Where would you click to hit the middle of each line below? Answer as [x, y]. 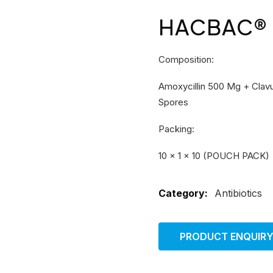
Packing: [176, 129]
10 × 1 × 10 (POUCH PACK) [214, 156]
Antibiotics [238, 193]
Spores [173, 102]
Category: [184, 193]
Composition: [186, 60]
